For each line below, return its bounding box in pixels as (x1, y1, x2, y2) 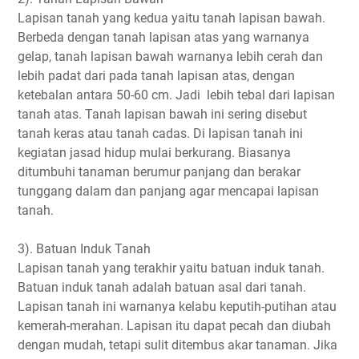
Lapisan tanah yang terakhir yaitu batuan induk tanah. (18, 260, 325, 276)
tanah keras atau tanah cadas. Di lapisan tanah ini (18, 125, 303, 141)
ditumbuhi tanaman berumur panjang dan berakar (18, 163, 301, 179)
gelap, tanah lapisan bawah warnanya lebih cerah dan (18, 48, 323, 64)
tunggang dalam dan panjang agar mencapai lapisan (18, 183, 319, 199)
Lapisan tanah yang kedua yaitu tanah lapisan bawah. (18, 10, 325, 26)
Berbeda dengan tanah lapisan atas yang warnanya (18, 29, 309, 45)
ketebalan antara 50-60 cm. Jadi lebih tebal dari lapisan (18, 87, 335, 103)
